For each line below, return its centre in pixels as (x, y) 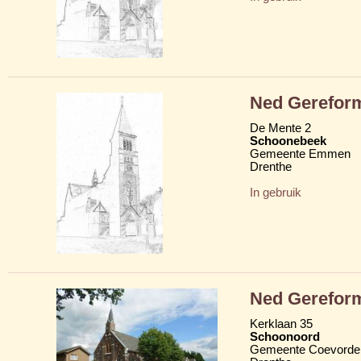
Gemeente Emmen (300, 154)
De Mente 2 (280, 128)
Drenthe (271, 166)
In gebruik (276, 192)
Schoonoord (285, 336)
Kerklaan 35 (281, 324)
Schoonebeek (288, 141)
